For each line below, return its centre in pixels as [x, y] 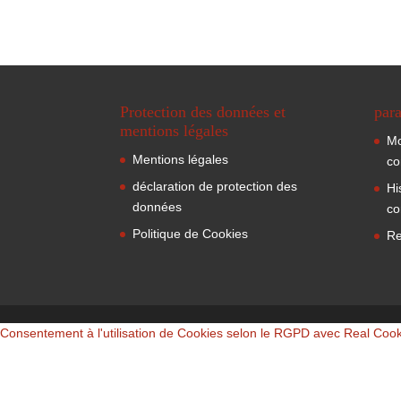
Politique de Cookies [191, 234]
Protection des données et [203, 112]
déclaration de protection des [215, 187]
